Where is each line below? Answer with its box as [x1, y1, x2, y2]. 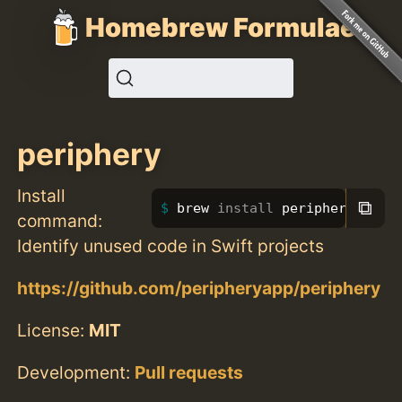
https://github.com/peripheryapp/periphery [17, 276, 381, 299]
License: [17, 319, 90, 341]
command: [17, 209, 103, 232]
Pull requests [135, 362, 244, 384]
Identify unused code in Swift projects [17, 234, 325, 257]
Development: [17, 362, 135, 384]
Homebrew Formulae [85, 11, 356, 43]
